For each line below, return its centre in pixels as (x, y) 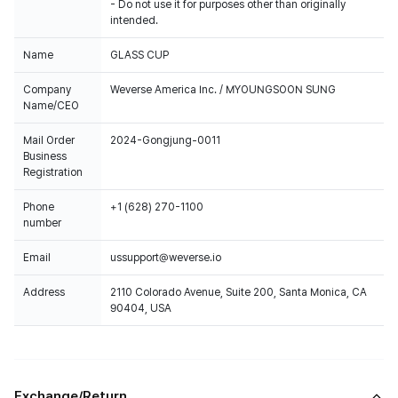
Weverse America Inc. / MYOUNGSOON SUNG (223, 90)
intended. (134, 20)
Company (47, 90)
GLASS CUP (139, 55)
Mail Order (49, 140)
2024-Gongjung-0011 (165, 140)
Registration (53, 172)
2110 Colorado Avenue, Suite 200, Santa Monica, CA (239, 292)
